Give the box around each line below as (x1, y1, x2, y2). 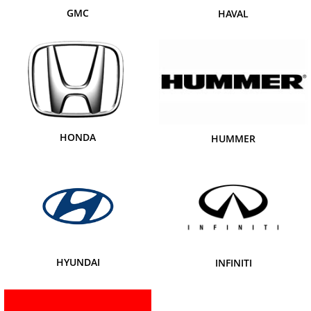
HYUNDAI (56, 255, 100, 269)
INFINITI (215, 256, 252, 270)
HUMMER (211, 131, 255, 145)
